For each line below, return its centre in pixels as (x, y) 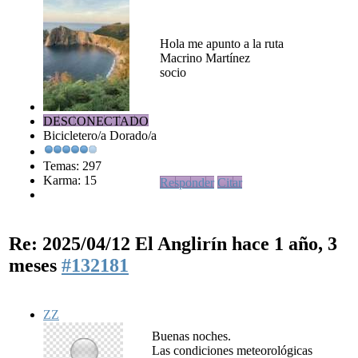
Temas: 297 (72, 165)
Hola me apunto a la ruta (222, 43)
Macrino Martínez (205, 58)
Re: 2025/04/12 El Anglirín (120, 243)
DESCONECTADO (96, 121)
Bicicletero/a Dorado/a (100, 135)
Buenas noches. (191, 336)
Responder (187, 182)
